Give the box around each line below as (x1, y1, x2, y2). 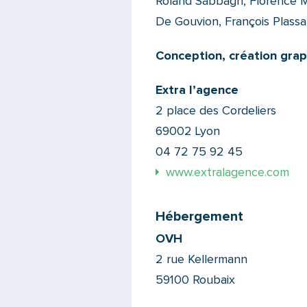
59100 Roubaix (156, 274, 235, 286)
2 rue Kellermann (156, 254, 247, 266)
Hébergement (156, 210, 243, 223)
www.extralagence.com (166, 167, 289, 179)
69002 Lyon (156, 125, 220, 138)
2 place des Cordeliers (156, 105, 276, 117)
